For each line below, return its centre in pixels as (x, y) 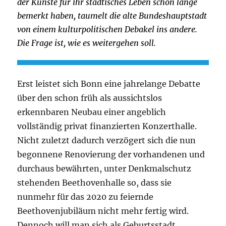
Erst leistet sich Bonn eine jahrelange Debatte (109, 84)
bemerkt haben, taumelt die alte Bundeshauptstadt (112, 15)
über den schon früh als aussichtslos (90, 98)
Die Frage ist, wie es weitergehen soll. (87, 43)
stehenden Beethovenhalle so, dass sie (95, 183)
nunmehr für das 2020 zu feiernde (86, 197)
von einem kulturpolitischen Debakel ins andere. (107, 29)
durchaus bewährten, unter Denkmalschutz (104, 169)
